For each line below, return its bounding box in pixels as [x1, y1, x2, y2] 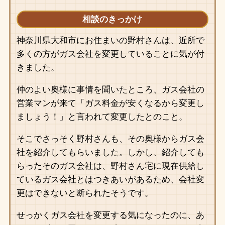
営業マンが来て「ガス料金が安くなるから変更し [16, 98, 204, 108]
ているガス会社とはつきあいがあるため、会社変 [16, 175, 204, 185]
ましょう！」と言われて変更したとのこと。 [16, 112, 187, 122]
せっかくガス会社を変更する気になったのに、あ [16, 210, 204, 220]
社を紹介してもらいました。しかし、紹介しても [16, 148, 204, 158]
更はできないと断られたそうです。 [16, 188, 153, 198]
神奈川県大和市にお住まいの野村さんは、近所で [16, 36, 204, 46]
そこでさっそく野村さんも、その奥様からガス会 [16, 134, 204, 144]
